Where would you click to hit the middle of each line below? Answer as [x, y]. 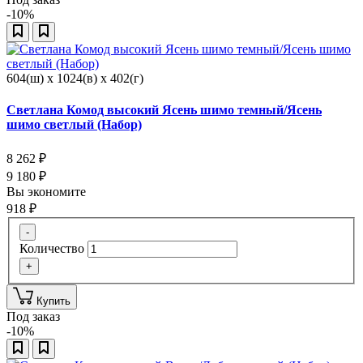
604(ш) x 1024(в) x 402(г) [75, 78]
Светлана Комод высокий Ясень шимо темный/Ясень [164, 109]
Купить [53, 301]
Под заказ [33, 316]
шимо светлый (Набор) [74, 124]
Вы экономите [48, 192]
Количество [52, 248]
